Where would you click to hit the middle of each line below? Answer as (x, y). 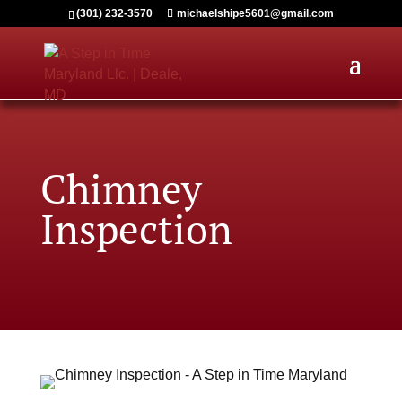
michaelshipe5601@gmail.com (255, 13)
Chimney (121, 188)
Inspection (136, 229)
